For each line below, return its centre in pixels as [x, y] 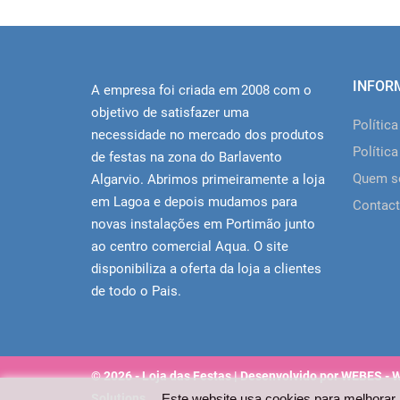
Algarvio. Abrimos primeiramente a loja [208, 179]
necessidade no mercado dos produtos [208, 135]
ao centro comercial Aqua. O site [190, 246]
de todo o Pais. [136, 291]
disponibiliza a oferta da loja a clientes [206, 269]
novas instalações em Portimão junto [203, 224]
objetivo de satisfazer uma [170, 112]
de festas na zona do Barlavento [187, 157]
